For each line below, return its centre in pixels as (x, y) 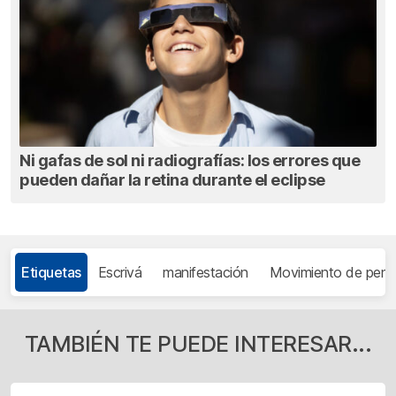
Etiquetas (51, 272)
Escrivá (119, 272)
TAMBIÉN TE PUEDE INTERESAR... (198, 343)
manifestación (206, 272)
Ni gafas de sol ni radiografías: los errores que (190, 160)
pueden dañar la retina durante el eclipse (172, 179)
